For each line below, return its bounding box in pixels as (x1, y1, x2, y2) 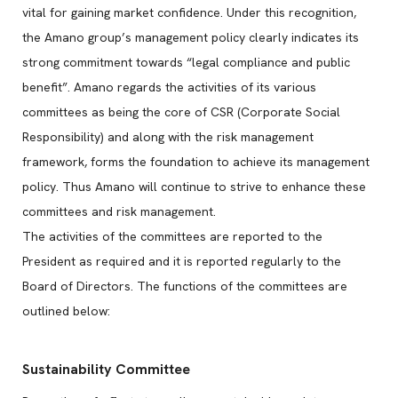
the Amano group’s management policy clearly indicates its (22, 29, 359, 45)
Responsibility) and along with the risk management (22, 129, 314, 145)
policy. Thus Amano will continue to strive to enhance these (22, 179, 366, 195)
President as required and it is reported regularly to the (22, 253, 341, 269)
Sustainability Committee (22, 360, 190, 378)
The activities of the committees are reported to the (22, 228, 322, 244)
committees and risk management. (22, 203, 216, 219)
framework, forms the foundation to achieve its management (22, 154, 370, 170)
